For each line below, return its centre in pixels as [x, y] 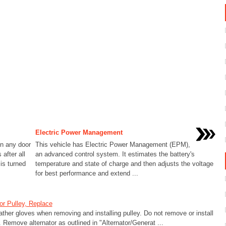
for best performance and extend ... [87, 173]
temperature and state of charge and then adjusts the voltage [124, 164]
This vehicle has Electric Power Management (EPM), [112, 145]
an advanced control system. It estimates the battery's [115, 154]
